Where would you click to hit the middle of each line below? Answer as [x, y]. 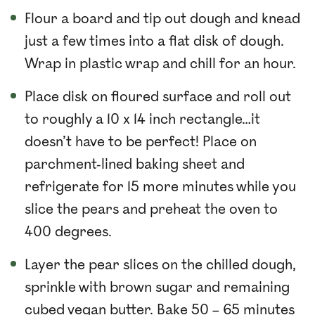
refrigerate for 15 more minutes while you [160, 187]
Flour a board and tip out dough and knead [162, 19]
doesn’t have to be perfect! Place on [141, 142]
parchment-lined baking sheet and [135, 164]
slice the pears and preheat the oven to [151, 209]
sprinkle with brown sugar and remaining [157, 287]
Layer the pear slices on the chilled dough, [160, 265]
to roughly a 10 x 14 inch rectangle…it [142, 119]
